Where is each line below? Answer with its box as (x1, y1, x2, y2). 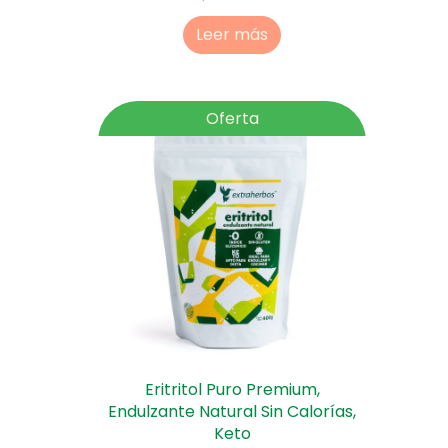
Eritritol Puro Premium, (144, 378, 320, 402)
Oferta (205, 107, 259, 131)
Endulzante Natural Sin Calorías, (108, 400, 356, 424)
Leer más (196, 23, 268, 47)
